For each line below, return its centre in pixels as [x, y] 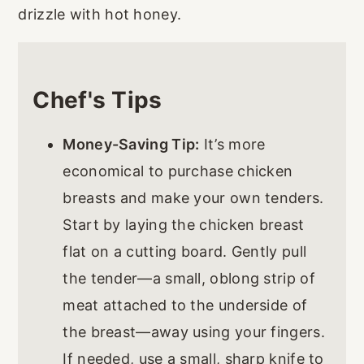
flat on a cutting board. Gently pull [185, 252]
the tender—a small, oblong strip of [189, 279]
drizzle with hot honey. [100, 15]
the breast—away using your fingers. [194, 332]
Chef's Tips [97, 100]
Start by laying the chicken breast [184, 225]
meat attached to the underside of [185, 305]
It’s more [232, 145]
